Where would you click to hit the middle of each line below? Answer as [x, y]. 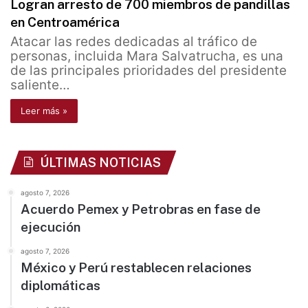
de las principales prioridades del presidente [148, 71]
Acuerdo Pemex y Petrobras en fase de [141, 209]
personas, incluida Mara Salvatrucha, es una [147, 56]
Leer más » [44, 111]
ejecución [51, 227]
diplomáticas [60, 286]
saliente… [40, 85]
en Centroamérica [65, 22]
